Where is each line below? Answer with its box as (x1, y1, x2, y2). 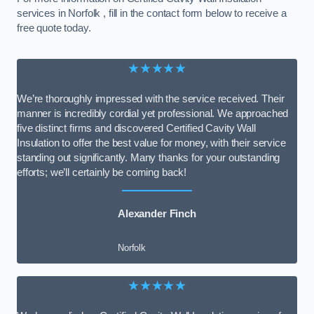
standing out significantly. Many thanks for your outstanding (17, 151, 280, 163)
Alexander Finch (118, 208, 196, 220)
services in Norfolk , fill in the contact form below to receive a (17, 8, 287, 20)
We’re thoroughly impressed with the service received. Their (17, 93, 285, 104)
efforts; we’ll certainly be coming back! (17, 166, 187, 178)
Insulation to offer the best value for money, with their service (17, 137, 286, 149)
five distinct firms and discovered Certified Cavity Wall (17, 122, 256, 134)
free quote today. (17, 22, 91, 34)
